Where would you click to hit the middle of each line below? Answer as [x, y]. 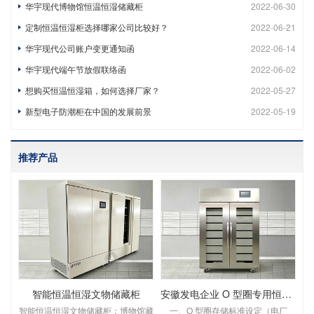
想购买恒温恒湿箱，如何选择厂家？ [93, 90]
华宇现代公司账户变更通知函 [80, 48]
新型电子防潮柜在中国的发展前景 [88, 111]
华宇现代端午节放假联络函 [76, 69]
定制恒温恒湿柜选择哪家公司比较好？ [97, 27]
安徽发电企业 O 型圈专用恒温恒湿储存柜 [287, 294]
